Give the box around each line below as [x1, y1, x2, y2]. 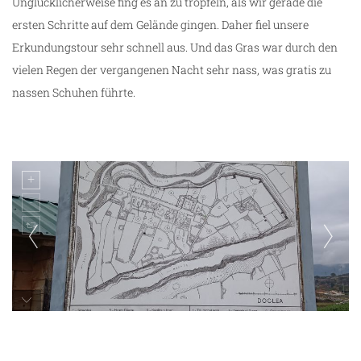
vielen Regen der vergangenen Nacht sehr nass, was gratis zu [12, 62, 331, 78]
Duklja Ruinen [28, 325, 99, 338]
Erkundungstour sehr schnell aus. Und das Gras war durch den [12, 39, 338, 56]
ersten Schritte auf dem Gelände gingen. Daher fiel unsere [12, 17, 309, 33]
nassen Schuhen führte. [12, 85, 135, 101]
